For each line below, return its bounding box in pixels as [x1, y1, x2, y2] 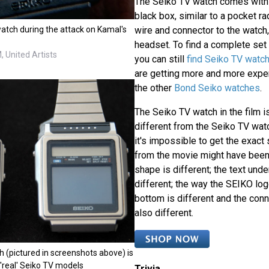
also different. [134, 207, 193, 219]
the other [134, 82, 174, 94]
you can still [134, 53, 187, 65]
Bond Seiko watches [174, 82, 260, 94]
